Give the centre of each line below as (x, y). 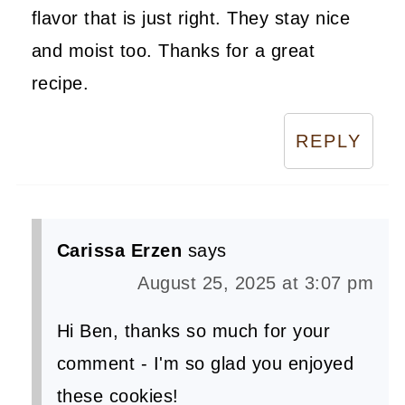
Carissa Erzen (119, 250)
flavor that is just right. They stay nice (191, 18)
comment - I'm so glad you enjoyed (205, 363)
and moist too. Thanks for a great (173, 50)
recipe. (60, 83)
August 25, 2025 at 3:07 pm (256, 283)
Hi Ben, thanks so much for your (193, 330)
